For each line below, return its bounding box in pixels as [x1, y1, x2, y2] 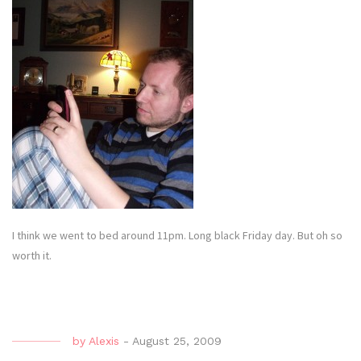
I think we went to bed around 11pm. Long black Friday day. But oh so [12, 227, 342, 243]
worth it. [12, 247, 52, 263]
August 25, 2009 [132, 334, 222, 347]
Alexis [89, 334, 119, 347]
